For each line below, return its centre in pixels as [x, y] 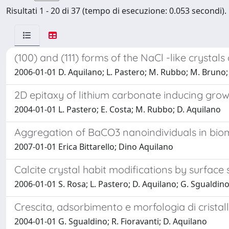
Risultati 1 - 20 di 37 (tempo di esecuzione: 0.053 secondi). [116, 11]
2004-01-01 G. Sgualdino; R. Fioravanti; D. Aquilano [111, 221]
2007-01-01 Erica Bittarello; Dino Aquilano [94, 147]
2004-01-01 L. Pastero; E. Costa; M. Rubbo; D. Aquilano [118, 109]
